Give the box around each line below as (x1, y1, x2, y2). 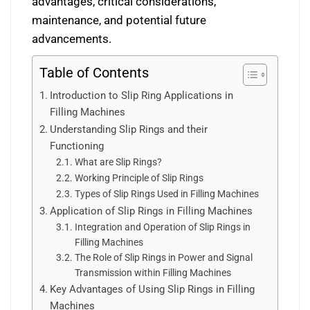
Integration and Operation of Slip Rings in (74, 221, 250, 232)
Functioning (50, 140, 104, 152)
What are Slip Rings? (74, 156, 162, 167)
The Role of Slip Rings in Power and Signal (74, 252, 253, 263)
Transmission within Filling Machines (74, 267, 231, 278)
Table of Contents (39, 64, 149, 82)
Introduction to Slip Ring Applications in (50, 89, 234, 102)
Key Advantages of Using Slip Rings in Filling (50, 283, 255, 295)
